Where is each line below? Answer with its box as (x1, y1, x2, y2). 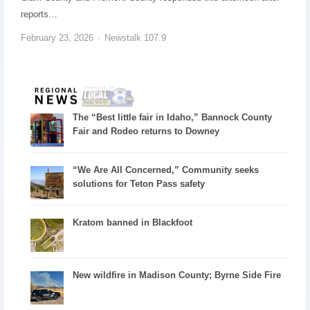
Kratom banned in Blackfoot (73, 217, 193, 228)
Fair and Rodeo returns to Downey (73, 126, 220, 137)
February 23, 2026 (20, 32, 93, 43)
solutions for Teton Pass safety (73, 179, 206, 190)
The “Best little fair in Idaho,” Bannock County (73, 112, 273, 123)
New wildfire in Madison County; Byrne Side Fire (73, 270, 282, 281)
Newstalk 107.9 (104, 32, 166, 43)
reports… (20, 8, 57, 19)
